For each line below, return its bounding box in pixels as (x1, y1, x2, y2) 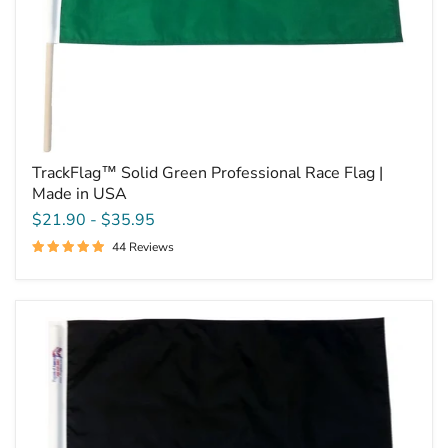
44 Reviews (111, 238, 174, 255)
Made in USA (31, 182, 127, 205)
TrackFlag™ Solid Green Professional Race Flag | (31, 161, 383, 184)
